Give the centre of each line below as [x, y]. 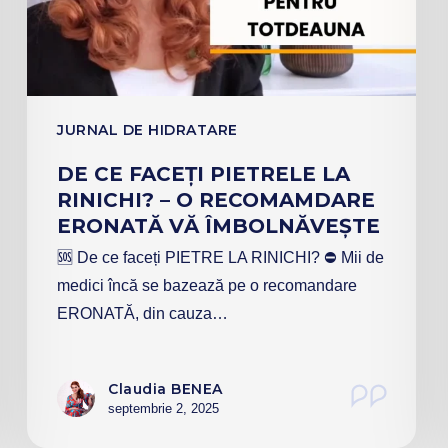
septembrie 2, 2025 [164, 408]
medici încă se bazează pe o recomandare [207, 285]
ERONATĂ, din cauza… [143, 313]
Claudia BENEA [165, 388]
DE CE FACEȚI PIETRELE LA [204, 173]
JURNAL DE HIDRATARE [147, 129]
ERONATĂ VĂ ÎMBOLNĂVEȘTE [219, 225]
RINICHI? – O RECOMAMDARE [216, 199]
